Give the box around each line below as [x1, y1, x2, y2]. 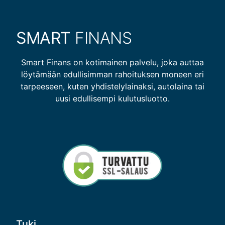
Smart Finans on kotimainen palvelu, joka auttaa [21, 57, 204, 68]
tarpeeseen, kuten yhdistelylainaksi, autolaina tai [21, 81, 204, 92]
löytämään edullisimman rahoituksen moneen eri [21, 69, 204, 80]
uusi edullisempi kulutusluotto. [55, 93, 170, 104]
